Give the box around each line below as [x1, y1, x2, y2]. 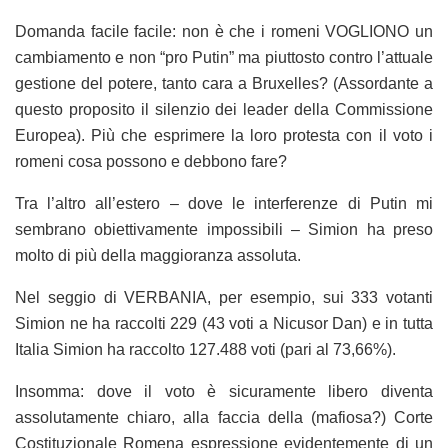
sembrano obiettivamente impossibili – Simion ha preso [15, 220, 433, 238]
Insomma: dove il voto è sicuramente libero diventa [15, 382, 433, 400]
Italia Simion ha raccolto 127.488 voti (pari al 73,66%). [15, 340, 396, 358]
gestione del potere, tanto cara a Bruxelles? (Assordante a [15, 74, 433, 92]
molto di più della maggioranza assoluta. [15, 246, 301, 264]
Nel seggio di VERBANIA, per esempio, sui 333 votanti [15, 288, 433, 306]
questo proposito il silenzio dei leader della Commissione [15, 100, 433, 118]
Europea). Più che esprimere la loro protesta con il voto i [15, 126, 433, 144]
